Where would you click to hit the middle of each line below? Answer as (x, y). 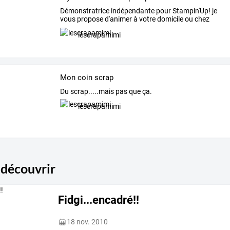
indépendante (132, 11)
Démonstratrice (84, 11)
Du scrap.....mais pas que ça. (106, 91)
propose (89, 19)
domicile (169, 19)
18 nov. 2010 (88, 222)
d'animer (117, 19)
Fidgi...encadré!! (99, 200)
